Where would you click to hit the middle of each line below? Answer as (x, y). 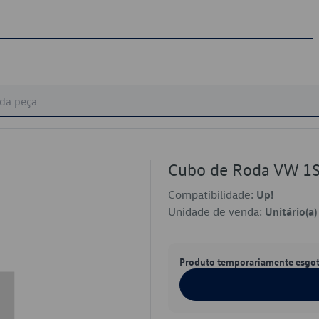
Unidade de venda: (216, 211)
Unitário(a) (291, 211)
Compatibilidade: (212, 194)
